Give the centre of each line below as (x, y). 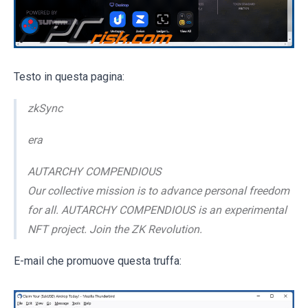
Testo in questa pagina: (69, 77)
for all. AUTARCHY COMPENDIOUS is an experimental (157, 210)
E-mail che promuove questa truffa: (98, 261)
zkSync (45, 109)
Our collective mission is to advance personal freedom (158, 191)
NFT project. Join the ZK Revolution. (115, 230)
